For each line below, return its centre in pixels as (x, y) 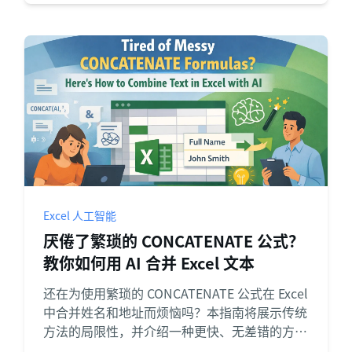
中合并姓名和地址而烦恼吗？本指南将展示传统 (175, 312)
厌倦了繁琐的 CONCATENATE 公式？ (173, 241)
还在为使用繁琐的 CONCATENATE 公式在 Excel (175, 293)
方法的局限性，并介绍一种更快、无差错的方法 (175, 331)
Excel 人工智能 (79, 215)
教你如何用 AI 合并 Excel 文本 (148, 263)
